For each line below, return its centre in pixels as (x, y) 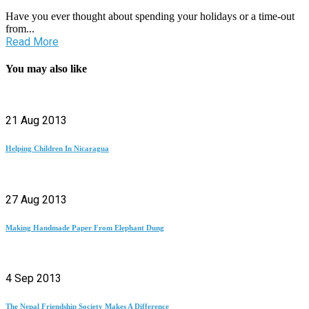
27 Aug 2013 (36, 199)
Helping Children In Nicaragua (57, 148)
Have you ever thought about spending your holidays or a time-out (150, 17)
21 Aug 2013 (36, 120)
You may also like (46, 69)
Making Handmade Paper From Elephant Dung (85, 227)
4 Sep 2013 (33, 279)
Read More (32, 42)
